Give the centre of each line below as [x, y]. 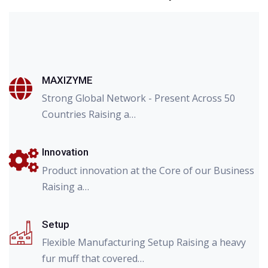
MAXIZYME [67, 80]
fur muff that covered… [93, 259]
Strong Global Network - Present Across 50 [138, 98]
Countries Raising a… [89, 115]
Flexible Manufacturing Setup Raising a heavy [144, 243]
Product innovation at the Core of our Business [148, 170]
